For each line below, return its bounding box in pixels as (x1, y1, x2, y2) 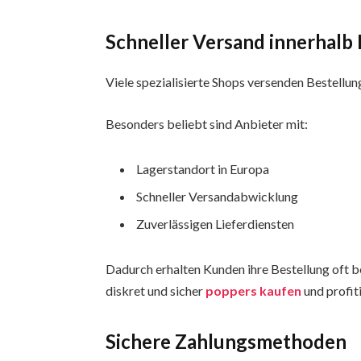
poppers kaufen (205, 282, 302, 298)
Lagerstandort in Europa (136, 160, 270, 176)
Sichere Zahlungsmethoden (106, 330, 347, 354)
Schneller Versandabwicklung (136, 188, 299, 204)
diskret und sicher (106, 282, 206, 298)
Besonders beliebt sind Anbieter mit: (106, 116, 309, 132)
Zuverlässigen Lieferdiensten (136, 215, 295, 231)
